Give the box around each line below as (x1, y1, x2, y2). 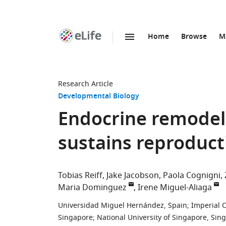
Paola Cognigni (163, 169, 220, 182)
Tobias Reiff (58, 169, 102, 182)
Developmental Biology (58, 91, 139, 102)
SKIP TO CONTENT (86, 42, 148, 53)
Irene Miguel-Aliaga (138, 182, 212, 194)
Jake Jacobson (106, 169, 159, 182)
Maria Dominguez (58, 182, 127, 194)
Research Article (58, 79, 113, 89)
